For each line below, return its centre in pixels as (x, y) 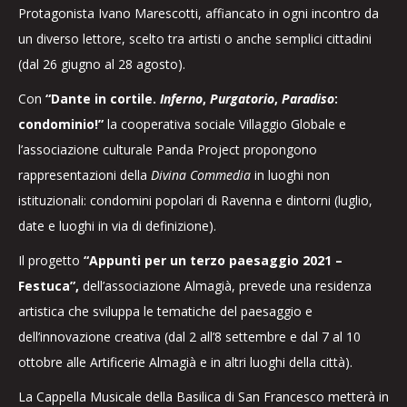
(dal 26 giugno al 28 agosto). (102, 64)
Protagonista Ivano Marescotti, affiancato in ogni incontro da (199, 13)
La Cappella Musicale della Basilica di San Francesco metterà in (203, 397)
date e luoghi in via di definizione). (117, 226)
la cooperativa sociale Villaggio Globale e (225, 124)
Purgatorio (242, 99)
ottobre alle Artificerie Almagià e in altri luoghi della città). (185, 362)
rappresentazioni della (84, 175)
